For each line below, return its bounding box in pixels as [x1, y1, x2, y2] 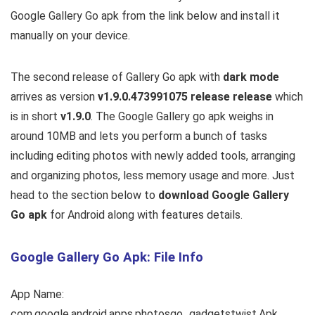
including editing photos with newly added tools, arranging [11, 148, 295, 162]
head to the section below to [11, 188, 158, 202]
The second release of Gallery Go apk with [11, 70, 223, 84]
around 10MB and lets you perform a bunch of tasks [11, 129, 267, 143]
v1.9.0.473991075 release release [98, 89, 272, 103]
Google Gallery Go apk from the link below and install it [11, 8, 280, 22]
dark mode [223, 70, 279, 84]
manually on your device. [11, 28, 130, 42]
